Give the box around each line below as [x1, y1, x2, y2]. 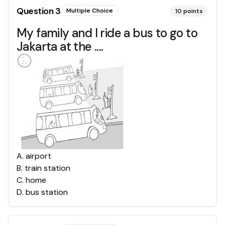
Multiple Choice [66, 7, 113, 15]
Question [17, 5, 55, 17]
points [183, 7, 203, 15]
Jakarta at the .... [17, 39, 103, 54]
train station [25, 163, 70, 173]
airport [26, 151, 51, 161]
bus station [26, 187, 68, 197]
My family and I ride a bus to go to [17, 25, 197, 41]
